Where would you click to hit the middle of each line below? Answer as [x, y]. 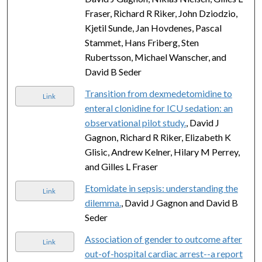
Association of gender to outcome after [163, 239]
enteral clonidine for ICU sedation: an [158, 108]
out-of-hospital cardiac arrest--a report [163, 253]
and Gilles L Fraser [121, 166]
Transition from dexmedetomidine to [158, 93]
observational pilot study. [135, 122]
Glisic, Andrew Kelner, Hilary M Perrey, [162, 151]
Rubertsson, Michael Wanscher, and [155, 57]
